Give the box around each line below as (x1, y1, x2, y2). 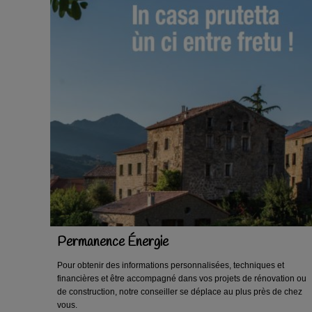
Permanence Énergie (57, 233, 169, 251)
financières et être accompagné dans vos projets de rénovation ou (57, 273, 306, 283)
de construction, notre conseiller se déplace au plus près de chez (57, 286, 302, 297)
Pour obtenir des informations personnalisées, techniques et (57, 260, 284, 270)
